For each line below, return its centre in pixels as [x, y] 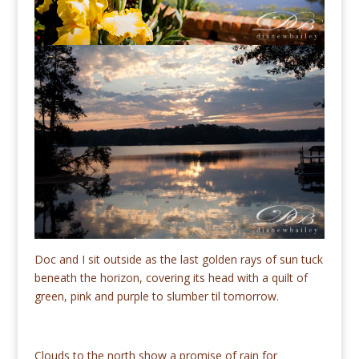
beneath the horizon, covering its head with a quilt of [171, 278]
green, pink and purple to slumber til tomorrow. [156, 296]
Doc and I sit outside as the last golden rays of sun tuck [178, 260]
